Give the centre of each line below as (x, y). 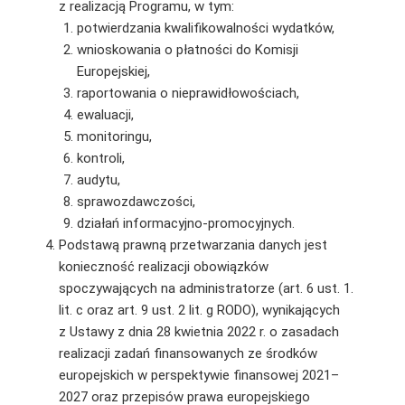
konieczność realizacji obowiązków (163, 266)
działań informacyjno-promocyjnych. (185, 223)
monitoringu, (114, 136)
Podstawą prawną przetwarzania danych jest (193, 245)
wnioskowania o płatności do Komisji (187, 49)
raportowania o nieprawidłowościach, (188, 93)
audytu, (98, 179)
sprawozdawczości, (136, 201)
